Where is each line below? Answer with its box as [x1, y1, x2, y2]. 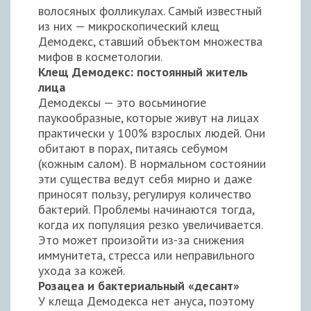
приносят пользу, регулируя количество [38, 185, 251, 202]
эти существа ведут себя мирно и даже [38, 170, 252, 187]
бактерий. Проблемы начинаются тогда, [38, 201, 254, 217]
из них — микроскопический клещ [38, 17, 219, 34]
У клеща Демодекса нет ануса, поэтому [38, 292, 254, 309]
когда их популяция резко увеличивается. [38, 216, 262, 233]
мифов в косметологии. [38, 48, 162, 65]
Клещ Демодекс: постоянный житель [38, 63, 248, 80]
